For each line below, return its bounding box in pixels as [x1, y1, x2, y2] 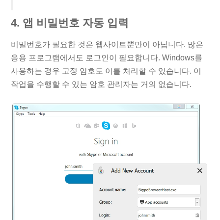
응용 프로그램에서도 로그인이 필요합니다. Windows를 [11, 53, 203, 62]
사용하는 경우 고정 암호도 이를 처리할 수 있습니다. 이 [11, 66, 202, 75]
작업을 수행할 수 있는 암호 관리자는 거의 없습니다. [11, 80, 192, 88]
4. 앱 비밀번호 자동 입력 [11, 17, 129, 29]
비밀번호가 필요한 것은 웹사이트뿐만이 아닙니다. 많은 [11, 40, 204, 49]
